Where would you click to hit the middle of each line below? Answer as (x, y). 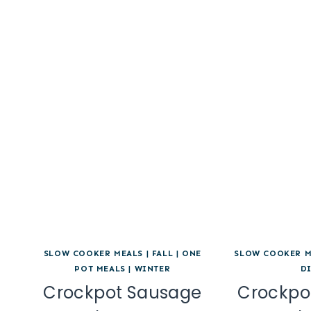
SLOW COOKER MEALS (93, 253)
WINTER (152, 268)
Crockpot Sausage (123, 292)
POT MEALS (100, 268)
